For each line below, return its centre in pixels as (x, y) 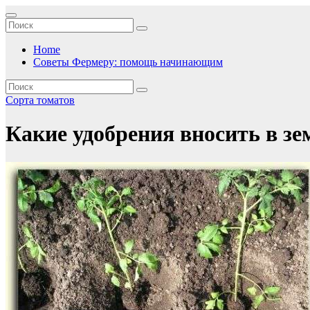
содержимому (37, 36)
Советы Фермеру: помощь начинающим (128, 62)
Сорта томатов (40, 100)
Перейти (25, 11)
